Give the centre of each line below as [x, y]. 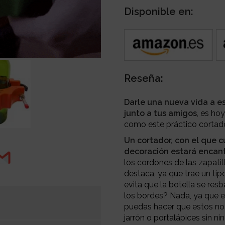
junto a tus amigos [161, 113]
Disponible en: [159, 11]
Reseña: [144, 78]
